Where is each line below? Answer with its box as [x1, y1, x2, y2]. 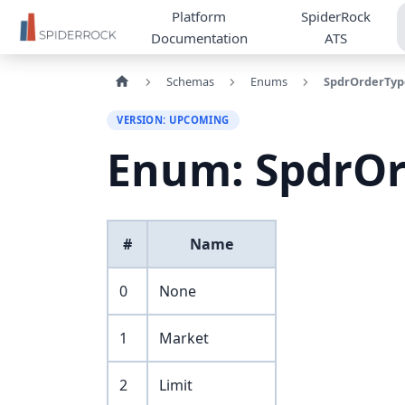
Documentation [150, 29, 248, 47]
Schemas [165, 73, 214, 89]
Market [159, 328, 209, 349]
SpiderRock [301, 7, 372, 25]
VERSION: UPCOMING [117, 112, 230, 127]
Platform [172, 7, 227, 25]
